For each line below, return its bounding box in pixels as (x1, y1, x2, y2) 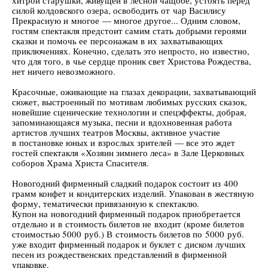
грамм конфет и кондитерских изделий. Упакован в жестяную (12, 187, 254, 199)
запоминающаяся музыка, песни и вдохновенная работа (12, 116, 232, 128)
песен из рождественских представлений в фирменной (12, 248, 227, 260)
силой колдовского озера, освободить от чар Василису (12, 4, 226, 16)
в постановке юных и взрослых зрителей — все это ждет (12, 136, 235, 148)
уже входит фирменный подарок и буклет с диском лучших (12, 238, 246, 250)
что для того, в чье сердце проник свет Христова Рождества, (12, 55, 251, 67)
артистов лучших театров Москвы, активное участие (12, 126, 220, 138)
